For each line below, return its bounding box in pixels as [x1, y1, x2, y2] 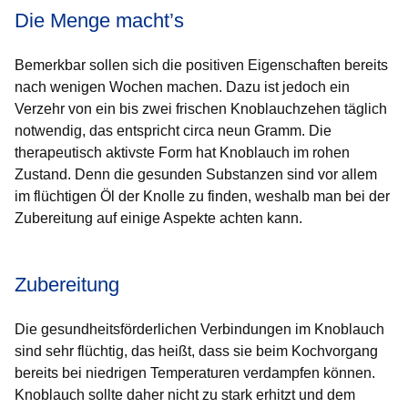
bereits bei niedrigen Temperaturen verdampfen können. [15, 365, 375, 381]
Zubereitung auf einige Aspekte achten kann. [15, 210, 302, 226]
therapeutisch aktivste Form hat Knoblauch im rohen [15, 145, 350, 160]
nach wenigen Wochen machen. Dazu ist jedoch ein [15, 79, 350, 95]
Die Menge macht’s [15, 9, 184, 32]
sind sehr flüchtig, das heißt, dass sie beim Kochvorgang [15, 343, 378, 359]
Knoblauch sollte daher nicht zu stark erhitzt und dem [15, 387, 355, 403]
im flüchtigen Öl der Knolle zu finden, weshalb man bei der [15, 189, 390, 204]
